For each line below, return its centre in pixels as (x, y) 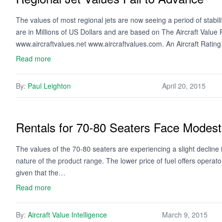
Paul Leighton (49, 86)
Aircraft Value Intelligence (67, 215)
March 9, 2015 (185, 215)
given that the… (41, 172)
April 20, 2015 (184, 86)
